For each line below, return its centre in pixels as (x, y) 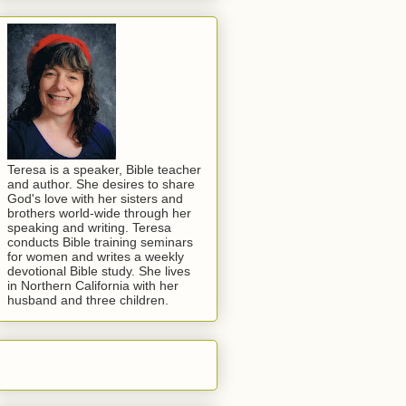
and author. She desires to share (101, 184)
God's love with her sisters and (95, 199)
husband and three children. (88, 300)
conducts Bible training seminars (100, 242)
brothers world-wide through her (99, 213)
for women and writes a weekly (96, 257)
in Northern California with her (93, 286)
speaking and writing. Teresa (89, 228)
